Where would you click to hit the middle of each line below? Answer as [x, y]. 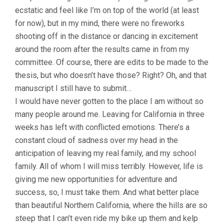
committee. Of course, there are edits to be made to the [112, 62]
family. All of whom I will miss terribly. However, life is [109, 166]
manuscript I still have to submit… [73, 88]
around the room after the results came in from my [102, 49]
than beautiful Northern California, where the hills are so [111, 205]
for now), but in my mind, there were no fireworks [100, 23]
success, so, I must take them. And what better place [107, 192]
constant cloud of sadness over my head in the [96, 140]
